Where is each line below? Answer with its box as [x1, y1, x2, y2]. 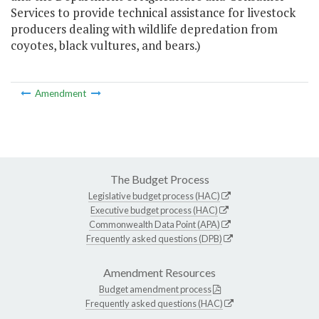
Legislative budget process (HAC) [88, 189, 220, 202]
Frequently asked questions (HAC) [85, 297, 223, 309]
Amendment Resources [103, 265, 216, 279]
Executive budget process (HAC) [90, 204, 218, 216]
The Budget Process [110, 172, 209, 186]
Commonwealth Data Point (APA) [88, 218, 220, 230]
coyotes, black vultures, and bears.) [11, 37, 201, 54]
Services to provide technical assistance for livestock [11, 4, 296, 21]
